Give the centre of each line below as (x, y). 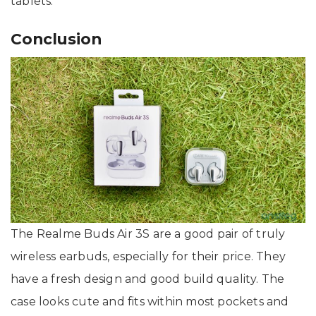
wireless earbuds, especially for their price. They (148, 256)
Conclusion (56, 38)
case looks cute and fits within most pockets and (150, 301)
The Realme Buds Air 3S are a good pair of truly (148, 233)
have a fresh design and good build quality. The (148, 279)
